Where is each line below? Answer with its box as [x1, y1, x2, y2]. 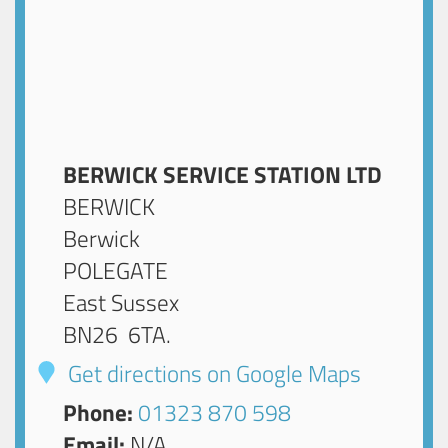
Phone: [63, 394, 134, 430]
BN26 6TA [63, 316, 167, 352]
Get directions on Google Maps [63, 355, 362, 391]
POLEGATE [63, 252, 169, 288]
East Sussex [63, 284, 180, 320]
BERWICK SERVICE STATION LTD [63, 156, 383, 192]
